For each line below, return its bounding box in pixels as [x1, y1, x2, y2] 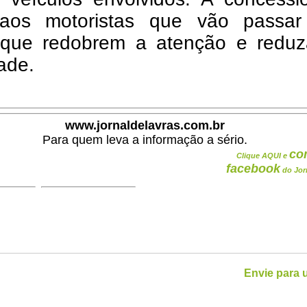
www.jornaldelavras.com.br [64, 119, 225, 132]
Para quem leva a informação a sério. [42, 133, 247, 147]
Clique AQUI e [236, 151, 289, 160]
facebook [226, 162, 280, 175]
